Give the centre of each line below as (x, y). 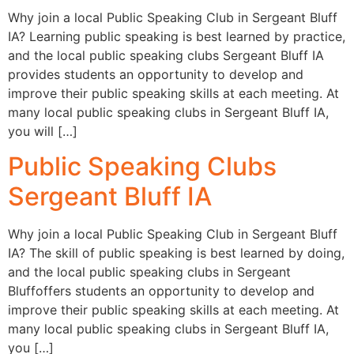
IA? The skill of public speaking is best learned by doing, (176, 253)
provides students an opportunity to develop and (156, 74)
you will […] (43, 131)
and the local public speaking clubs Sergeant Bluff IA (166, 55)
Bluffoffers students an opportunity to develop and (161, 291)
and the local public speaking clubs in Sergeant (149, 272)
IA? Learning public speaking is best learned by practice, (177, 36)
